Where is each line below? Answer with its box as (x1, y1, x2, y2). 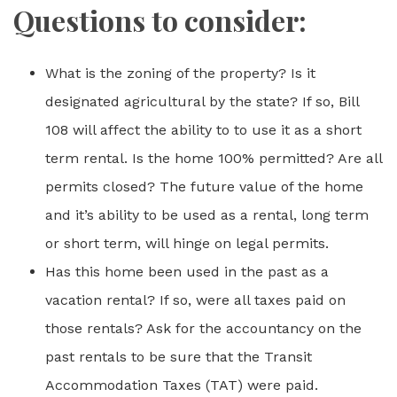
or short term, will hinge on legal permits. (45, 235, 329, 252)
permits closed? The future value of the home (45, 178, 363, 195)
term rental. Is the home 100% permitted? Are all (45, 150, 382, 167)
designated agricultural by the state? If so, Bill (45, 93, 359, 110)
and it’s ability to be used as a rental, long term (45, 206, 369, 223)
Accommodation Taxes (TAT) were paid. (45, 377, 318, 393)
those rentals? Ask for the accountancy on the (45, 320, 362, 337)
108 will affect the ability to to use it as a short (45, 121, 362, 138)
